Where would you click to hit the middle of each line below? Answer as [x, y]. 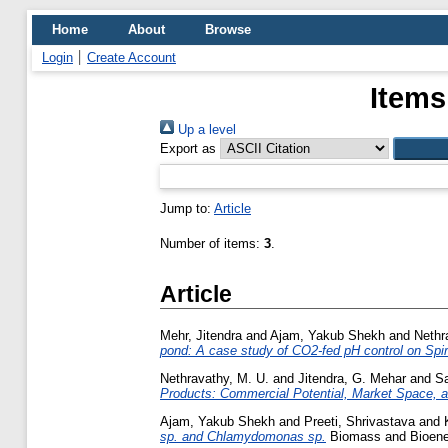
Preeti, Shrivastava [359, 421]
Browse [228, 29]
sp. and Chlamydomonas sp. [243, 436]
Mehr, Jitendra [201, 336]
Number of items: [212, 243]
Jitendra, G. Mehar [352, 378]
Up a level [205, 129]
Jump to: [187, 208]
